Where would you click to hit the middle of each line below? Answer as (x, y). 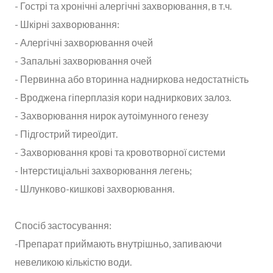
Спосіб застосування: (63, 225)
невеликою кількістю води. (73, 261)
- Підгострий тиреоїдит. (66, 133)
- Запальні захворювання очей (83, 60)
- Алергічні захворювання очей (84, 42)
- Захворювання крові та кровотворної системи (120, 152)
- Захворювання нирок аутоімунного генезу (112, 115)
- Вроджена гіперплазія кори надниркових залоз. (123, 97)
